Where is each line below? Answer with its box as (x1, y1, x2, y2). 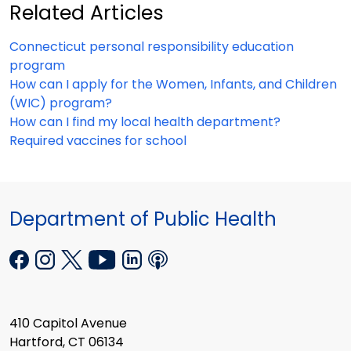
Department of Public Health (9, 205, 277, 232)
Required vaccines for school (9, 131, 186, 150)
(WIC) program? (9, 93, 112, 112)
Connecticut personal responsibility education (9, 37, 294, 56)
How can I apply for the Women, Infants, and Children (9, 74, 337, 93)
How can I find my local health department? (9, 112, 280, 131)
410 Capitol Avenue (9, 314, 127, 333)
